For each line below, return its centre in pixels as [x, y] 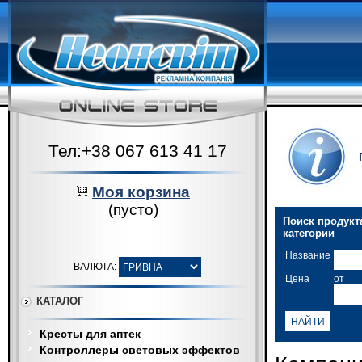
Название [308, 255]
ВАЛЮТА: [95, 266]
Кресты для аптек [90, 334]
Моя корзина [141, 192]
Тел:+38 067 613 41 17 [137, 151]
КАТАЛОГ [60, 301]
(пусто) [133, 210]
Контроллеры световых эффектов [140, 350]
